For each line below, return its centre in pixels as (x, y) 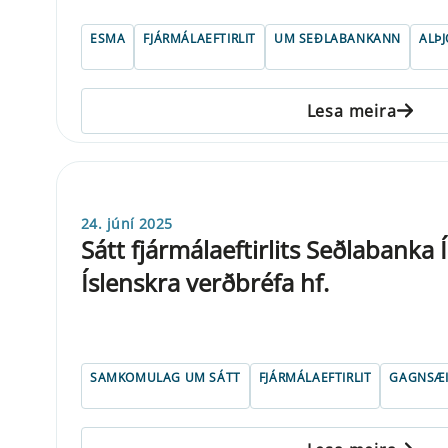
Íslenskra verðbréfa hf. (205, 282)
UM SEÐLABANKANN (338, 38)
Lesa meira (351, 110)
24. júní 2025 (127, 223)
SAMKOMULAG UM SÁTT (165, 377)
